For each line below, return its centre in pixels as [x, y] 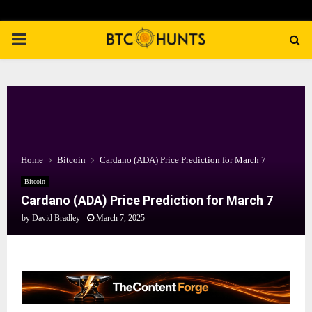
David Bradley [56, 218]
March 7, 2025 [120, 218]
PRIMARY [48, 39]
